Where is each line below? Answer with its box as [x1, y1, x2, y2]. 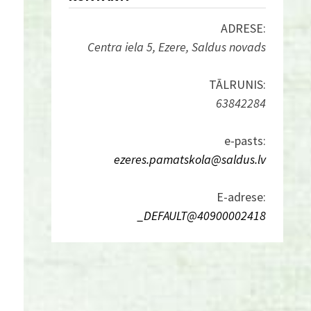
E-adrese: [216, 189, 266, 205]
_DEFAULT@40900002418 [137, 208, 266, 224]
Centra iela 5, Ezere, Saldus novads [87, 39, 266, 55]
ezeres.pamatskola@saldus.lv [113, 151, 266, 167]
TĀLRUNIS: [208, 76, 266, 92]
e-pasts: [224, 133, 266, 149]
